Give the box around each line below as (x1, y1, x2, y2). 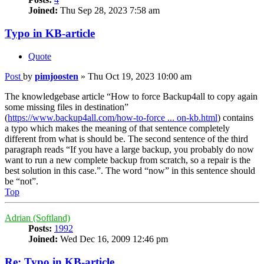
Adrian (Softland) (5, 212, 70, 223)
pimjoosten (35, 71, 78, 81)
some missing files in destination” (5, 101, 128, 112)
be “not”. (5, 176, 38, 186)
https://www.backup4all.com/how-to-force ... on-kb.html (8, 112, 217, 123)
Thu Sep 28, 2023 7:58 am (58, 5, 160, 16)
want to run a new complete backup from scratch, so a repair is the (5, 154, 250, 165)
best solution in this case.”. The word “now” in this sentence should (5, 165, 255, 176)
